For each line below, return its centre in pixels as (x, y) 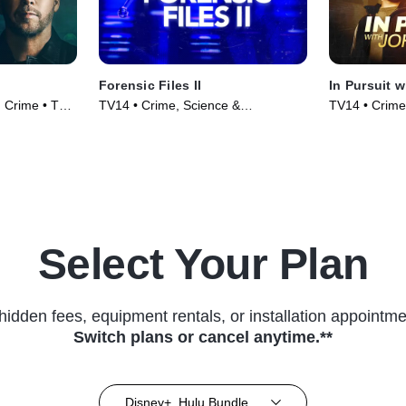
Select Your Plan (203, 265)
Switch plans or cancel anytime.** (203, 338)
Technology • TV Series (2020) (186, 124)
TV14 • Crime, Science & (169, 106)
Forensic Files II (150, 86)
